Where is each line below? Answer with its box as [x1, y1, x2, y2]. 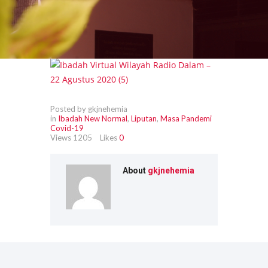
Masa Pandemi [160, 113, 212, 123]
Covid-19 [50, 123, 84, 133]
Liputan [131, 113, 157, 123]
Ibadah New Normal [58, 113, 127, 123]
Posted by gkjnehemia [50, 103, 127, 114]
